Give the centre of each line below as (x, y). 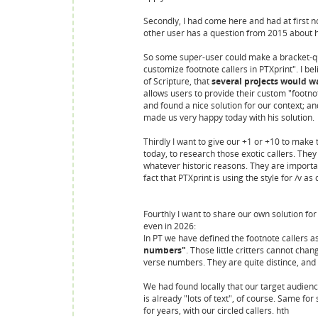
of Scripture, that (177, 82)
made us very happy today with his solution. (229, 118)
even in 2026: (170, 226)
